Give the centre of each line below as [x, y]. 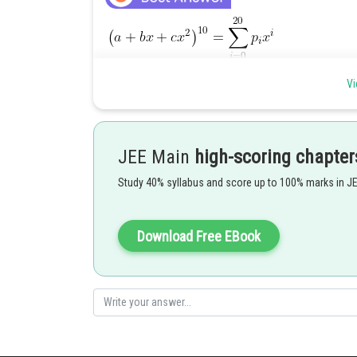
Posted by [124, 337]
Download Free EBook [199, 237]
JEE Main [156, 157]
